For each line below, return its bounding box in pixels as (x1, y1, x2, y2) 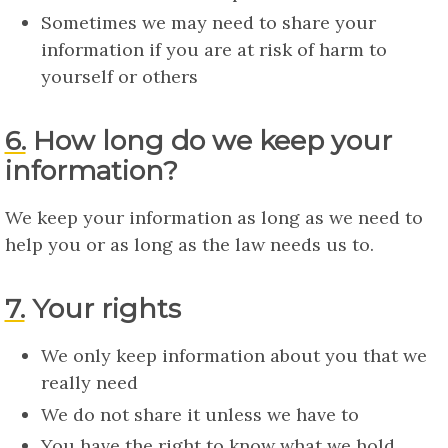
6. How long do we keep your (4, 124, 26, 158)
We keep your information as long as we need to (4, 206, 423, 230)
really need (40, 371, 138, 395)
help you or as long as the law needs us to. (4, 233, 374, 257)
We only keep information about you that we (40, 344, 427, 368)
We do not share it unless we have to (40, 402, 359, 426)
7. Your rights (24, 292, 181, 326)
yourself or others (40, 65, 198, 89)
